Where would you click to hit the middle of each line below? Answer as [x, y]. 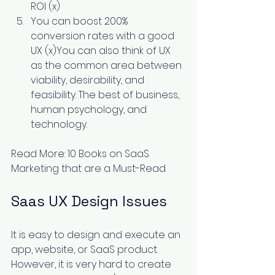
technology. [59, 124]
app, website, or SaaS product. [86, 249]
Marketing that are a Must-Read [88, 168]
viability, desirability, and [89, 80]
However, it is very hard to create [92, 264]
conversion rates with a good [104, 36]
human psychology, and [90, 109]
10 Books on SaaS [110, 153]
